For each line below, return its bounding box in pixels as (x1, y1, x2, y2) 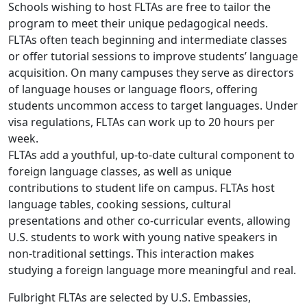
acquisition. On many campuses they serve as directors (8, 64, 294, 80)
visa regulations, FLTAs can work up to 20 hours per (8, 114, 275, 130)
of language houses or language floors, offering (8, 81, 258, 97)
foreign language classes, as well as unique (8, 163, 232, 179)
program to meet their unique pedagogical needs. (8, 15, 268, 31)
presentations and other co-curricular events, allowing (8, 212, 291, 228)
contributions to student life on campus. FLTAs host (8, 180, 275, 195)
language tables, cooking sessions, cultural (8, 196, 231, 212)
